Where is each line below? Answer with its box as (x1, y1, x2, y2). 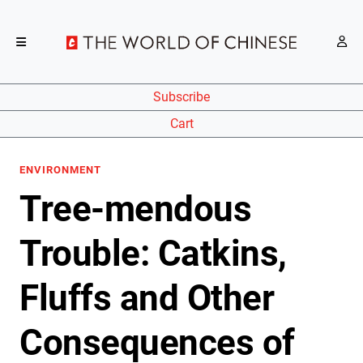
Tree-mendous (19, 188, 251, 230)
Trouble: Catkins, (19, 233, 287, 275)
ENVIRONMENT (19, 164, 101, 176)
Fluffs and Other (19, 277, 274, 319)
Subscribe (153, 89, 210, 105)
